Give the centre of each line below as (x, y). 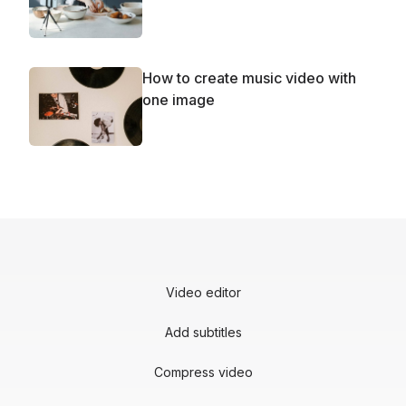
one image (179, 99)
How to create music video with (249, 77)
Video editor (203, 293)
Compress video (203, 372)
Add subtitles (203, 333)
